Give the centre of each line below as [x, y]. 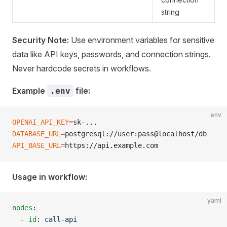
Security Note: [41, 40]
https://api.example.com [111, 145]
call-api [61, 219]
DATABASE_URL [36, 134]
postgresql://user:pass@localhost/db [136, 134]
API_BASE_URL [36, 145]
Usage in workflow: [50, 177]
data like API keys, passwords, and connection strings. [111, 54]
